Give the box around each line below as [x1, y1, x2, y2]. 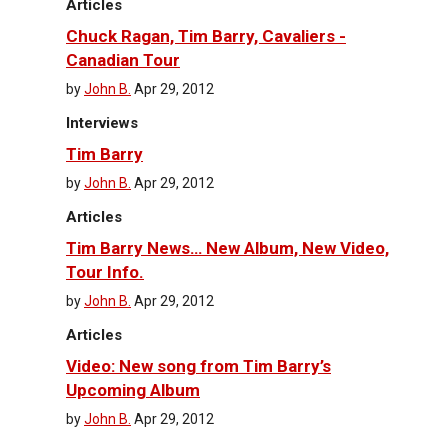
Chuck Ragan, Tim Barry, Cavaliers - [66, 25, 346, 46]
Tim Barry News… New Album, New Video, [66, 237, 389, 258]
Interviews [66, 114, 138, 133]
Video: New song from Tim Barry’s [66, 355, 331, 376]
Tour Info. [66, 261, 144, 282]
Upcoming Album [66, 379, 200, 400]
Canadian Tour [66, 49, 180, 70]
